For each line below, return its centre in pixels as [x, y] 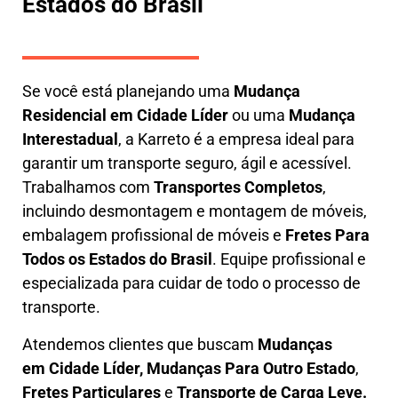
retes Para [332, 235]
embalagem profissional [107, 235]
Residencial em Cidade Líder [125, 115]
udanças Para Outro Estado [258, 368]
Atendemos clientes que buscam [140, 344]
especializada [71, 283]
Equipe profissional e [293, 259]
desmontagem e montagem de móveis [226, 211]
